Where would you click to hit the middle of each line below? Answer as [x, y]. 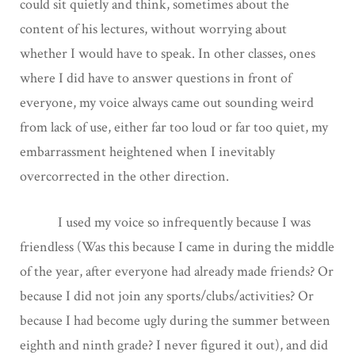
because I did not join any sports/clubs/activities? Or [167, 296]
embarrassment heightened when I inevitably [147, 151]
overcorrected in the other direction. [124, 176]
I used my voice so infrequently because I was [165, 222]
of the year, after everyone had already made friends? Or [177, 271]
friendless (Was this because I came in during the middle [177, 246]
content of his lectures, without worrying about [153, 29]
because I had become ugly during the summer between [175, 320]
